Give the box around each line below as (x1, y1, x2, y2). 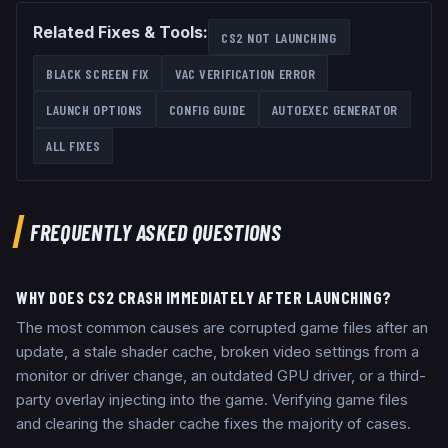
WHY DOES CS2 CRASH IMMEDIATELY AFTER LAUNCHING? (16, 286, 392, 307)
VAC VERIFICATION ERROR (175, 64, 316, 82)
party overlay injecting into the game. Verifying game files (16, 390, 408, 409)
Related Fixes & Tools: (33, 22, 208, 43)
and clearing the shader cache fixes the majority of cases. (16, 414, 411, 433)
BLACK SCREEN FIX (46, 64, 150, 82)
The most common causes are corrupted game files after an (16, 318, 428, 337)
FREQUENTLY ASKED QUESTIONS (30, 218, 282, 245)
